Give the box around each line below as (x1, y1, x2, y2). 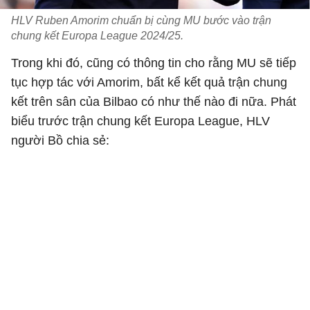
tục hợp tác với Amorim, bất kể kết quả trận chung (11, 75, 287, 89)
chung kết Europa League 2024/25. (11, 30, 183, 42)
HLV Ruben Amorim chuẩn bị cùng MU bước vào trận (11, 15, 271, 26)
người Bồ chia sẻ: (11, 134, 109, 147)
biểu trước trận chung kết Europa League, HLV (11, 114, 270, 128)
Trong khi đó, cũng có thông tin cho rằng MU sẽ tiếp (11, 56, 296, 70)
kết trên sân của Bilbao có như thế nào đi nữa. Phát (11, 95, 296, 109)
